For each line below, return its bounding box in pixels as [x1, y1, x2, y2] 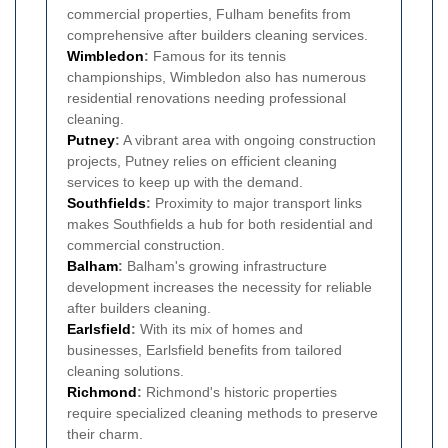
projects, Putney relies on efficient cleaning [67, 152, 337, 169]
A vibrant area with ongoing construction [120, 131, 376, 148]
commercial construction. [67, 236, 225, 253]
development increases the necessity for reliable [67, 278, 372, 295]
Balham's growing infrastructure [123, 257, 327, 274]
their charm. [67, 425, 143, 442]
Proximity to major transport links [151, 194, 362, 211]
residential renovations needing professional [67, 89, 346, 106]
